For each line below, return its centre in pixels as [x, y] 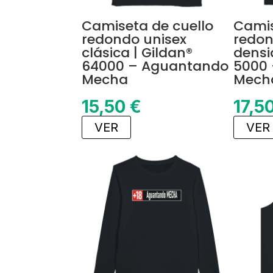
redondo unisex [134, 39]
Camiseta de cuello [148, 26]
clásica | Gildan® [137, 52]
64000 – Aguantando [155, 66]
